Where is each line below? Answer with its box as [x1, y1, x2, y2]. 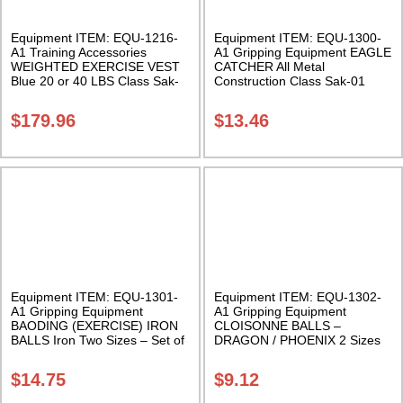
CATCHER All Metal [213, 59, 325, 75]
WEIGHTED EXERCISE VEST [11, 59, 180, 75]
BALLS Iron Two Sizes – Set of [11, 332, 184, 347]
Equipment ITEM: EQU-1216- [11, 31, 178, 46]
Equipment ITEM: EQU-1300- [213, 31, 381, 46]
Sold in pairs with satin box [213, 346, 365, 362]
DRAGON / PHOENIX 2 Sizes [213, 332, 381, 347]
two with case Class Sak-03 [11, 346, 166, 362]
